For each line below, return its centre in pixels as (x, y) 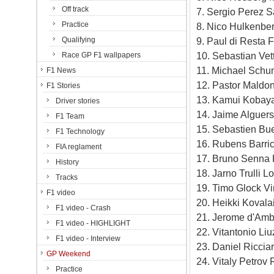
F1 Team (70, 116)
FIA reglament (79, 147)
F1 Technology (80, 131)
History (67, 162)
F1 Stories (63, 86)
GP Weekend (68, 254)
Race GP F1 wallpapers (101, 55)
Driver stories (78, 101)
